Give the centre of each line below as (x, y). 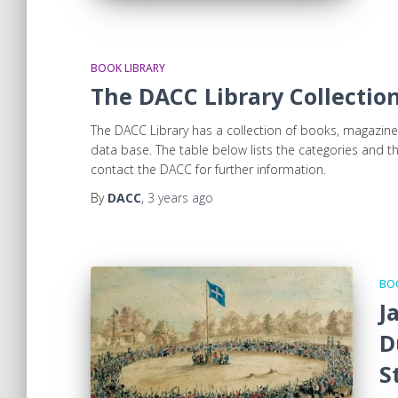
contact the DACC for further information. (208, 169)
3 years (168, 197)
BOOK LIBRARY (128, 68)
